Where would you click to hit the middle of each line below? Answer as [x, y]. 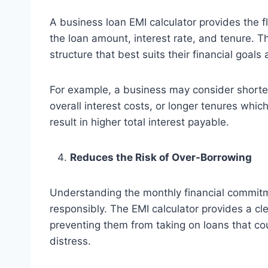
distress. [70, 241]
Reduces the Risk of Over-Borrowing [161, 157]
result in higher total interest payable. [139, 122]
